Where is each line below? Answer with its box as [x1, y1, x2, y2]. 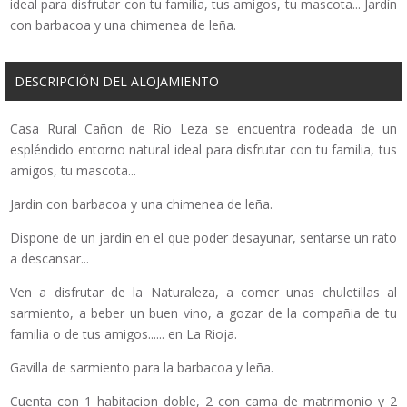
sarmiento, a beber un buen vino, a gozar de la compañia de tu [10, 304, 397, 323]
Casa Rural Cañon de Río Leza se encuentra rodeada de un [10, 120, 397, 138]
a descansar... [10, 250, 89, 268]
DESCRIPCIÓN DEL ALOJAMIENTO [15, 73, 219, 91]
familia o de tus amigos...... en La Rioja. [10, 325, 237, 343]
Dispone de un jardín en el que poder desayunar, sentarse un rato [10, 229, 397, 247]
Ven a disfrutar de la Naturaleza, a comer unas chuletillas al [10, 283, 397, 302]
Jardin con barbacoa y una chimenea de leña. [10, 195, 273, 213]
